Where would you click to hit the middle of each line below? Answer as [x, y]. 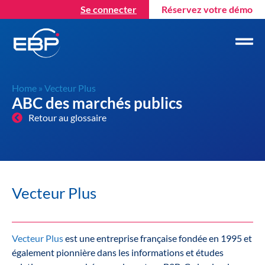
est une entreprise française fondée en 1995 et [159, 238]
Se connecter [109, 9]
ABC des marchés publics [97, 103]
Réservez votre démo [207, 9]
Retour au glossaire [67, 117]
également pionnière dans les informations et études [118, 253]
